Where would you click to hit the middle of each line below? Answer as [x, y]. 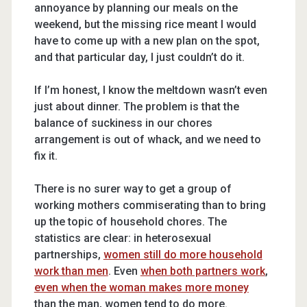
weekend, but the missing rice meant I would [145, 24]
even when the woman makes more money [141, 287]
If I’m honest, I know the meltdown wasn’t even [150, 90]
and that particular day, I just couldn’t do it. [139, 57]
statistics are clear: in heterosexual [122, 238]
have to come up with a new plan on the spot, [147, 41]
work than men [71, 271]
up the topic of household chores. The [130, 222]
